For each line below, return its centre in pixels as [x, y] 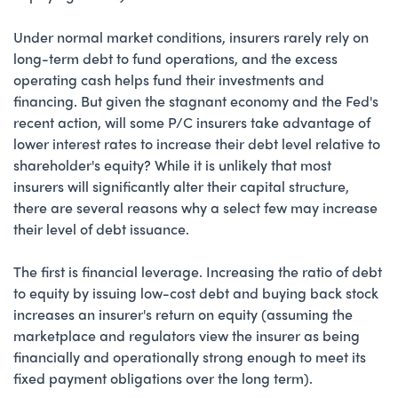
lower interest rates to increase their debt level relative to [197, 143]
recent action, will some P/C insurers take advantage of [192, 122]
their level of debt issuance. [101, 228]
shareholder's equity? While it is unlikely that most [172, 164]
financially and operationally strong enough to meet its [190, 356]
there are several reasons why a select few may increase [195, 207]
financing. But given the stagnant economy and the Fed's [196, 100]
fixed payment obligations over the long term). [163, 378]
